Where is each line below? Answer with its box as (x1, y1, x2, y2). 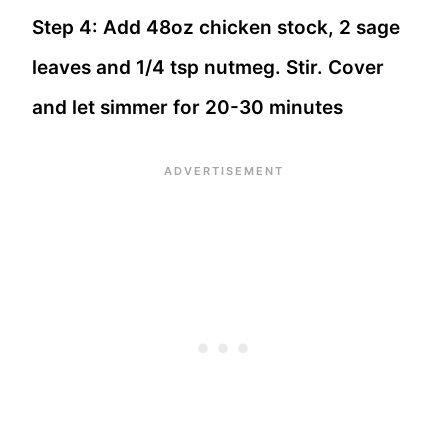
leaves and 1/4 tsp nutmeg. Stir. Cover (32, 55, 384, 79)
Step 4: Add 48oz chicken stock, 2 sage (32, 15, 400, 39)
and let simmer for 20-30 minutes (32, 95, 343, 119)
